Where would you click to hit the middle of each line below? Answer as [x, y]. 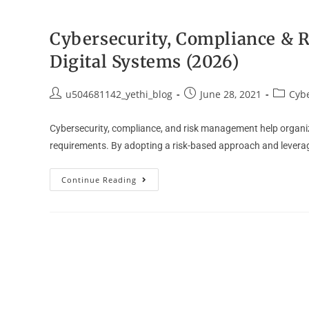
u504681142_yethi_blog [119, 94]
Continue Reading [99, 180]
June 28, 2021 [231, 94]
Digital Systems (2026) [144, 62]
